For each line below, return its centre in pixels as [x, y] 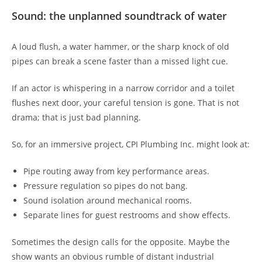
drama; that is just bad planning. [76, 117]
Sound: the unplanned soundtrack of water [119, 15]
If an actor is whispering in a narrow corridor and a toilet [123, 88]
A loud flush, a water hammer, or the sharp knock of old [120, 46]
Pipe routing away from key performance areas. [116, 171]
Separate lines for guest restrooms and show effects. [127, 215]
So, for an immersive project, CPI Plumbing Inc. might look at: [131, 144]
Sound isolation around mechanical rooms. [108, 200]
